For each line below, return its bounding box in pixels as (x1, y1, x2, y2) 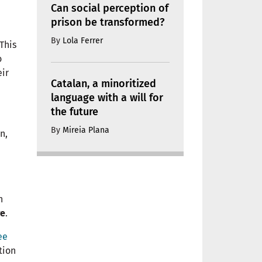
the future (51, 105, 98, 118)
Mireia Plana (63, 125, 109, 135)
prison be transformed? (51, 15, 164, 29)
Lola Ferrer (63, 35, 103, 46)
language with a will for (51, 91, 163, 104)
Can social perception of (51, 1, 168, 15)
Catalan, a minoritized (51, 77, 156, 90)
